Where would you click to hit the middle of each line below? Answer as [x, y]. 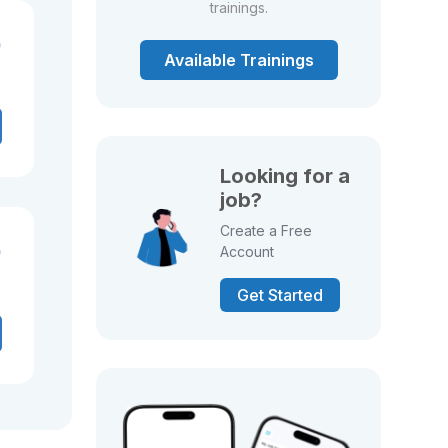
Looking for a [285, 176]
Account [247, 251]
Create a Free [266, 230]
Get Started [280, 295]
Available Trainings [238, 60]
